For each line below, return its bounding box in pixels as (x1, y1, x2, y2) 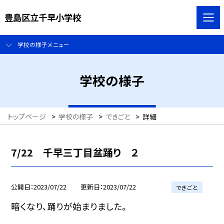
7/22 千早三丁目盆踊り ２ (11, 144, 139, 159)
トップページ (7, 111, 46, 122)
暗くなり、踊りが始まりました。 (11, 199, 127, 212)
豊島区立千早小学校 (4, 10, 81, 23)
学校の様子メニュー (17, 40, 69, 49)
